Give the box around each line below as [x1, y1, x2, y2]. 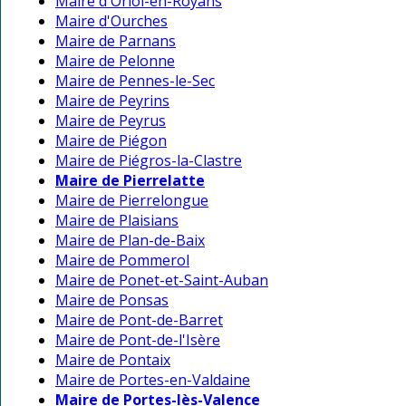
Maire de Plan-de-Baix [55, 230, 205, 251]
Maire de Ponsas [55, 290, 169, 311]
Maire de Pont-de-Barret [55, 310, 223, 331]
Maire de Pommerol [55, 250, 189, 271]
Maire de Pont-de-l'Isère [55, 330, 220, 351]
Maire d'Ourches [55, 11, 168, 32]
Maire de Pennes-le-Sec [55, 71, 215, 92]
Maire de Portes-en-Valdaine [55, 370, 250, 391]
